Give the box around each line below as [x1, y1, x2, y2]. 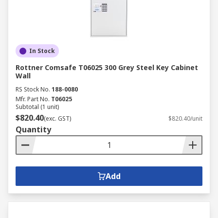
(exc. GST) [44, 114, 71, 123]
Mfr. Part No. [16, 95, 50, 103]
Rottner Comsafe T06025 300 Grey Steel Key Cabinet [16, 63, 198, 72]
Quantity [16, 124, 51, 135]
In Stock [29, 47, 55, 55]
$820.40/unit [168, 114, 202, 123]
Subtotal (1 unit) [16, 103, 59, 111]
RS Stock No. [16, 85, 50, 93]
